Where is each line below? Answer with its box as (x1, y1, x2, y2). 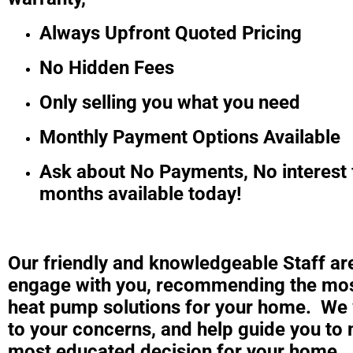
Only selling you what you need (39, 91, 300, 113)
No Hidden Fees (39, 56, 174, 79)
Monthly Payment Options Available (39, 125, 340, 148)
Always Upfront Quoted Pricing (39, 21, 302, 44)
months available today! (39, 182, 242, 205)
